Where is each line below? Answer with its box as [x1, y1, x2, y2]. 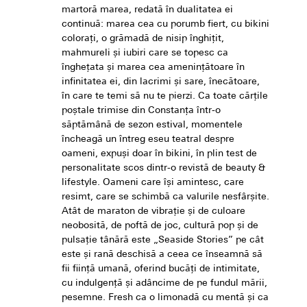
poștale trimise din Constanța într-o [62, 106, 221, 116]
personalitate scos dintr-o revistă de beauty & [62, 163, 265, 174]
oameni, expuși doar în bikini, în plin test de [62, 149, 257, 160]
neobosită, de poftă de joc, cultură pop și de [62, 221, 258, 232]
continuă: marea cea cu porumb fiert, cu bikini [62, 19, 269, 30]
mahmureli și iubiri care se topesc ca [62, 48, 228, 59]
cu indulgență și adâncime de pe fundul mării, [62, 278, 267, 289]
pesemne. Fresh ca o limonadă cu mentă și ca [62, 293, 269, 304]
